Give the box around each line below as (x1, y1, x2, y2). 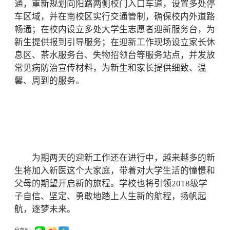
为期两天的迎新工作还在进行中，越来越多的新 (14, 153, 215, 163)
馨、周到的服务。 (14, 76, 84, 86)
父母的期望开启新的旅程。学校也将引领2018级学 (14, 179, 207, 188)
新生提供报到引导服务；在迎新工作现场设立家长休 (14, 37, 215, 47)
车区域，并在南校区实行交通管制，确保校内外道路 (14, 12, 215, 22)
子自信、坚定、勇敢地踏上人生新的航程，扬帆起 (14, 191, 206, 201)
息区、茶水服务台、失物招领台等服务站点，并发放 (14, 50, 215, 60)
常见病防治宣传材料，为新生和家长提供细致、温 (14, 63, 206, 73)
